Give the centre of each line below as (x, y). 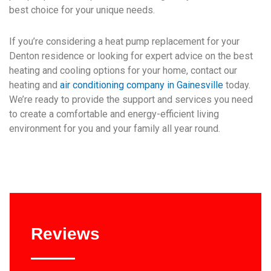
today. (237, 85)
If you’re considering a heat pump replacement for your (124, 42)
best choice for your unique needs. (82, 10)
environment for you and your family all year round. (115, 129)
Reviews (65, 234)
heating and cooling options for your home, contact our (123, 71)
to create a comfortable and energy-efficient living (114, 114)
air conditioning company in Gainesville (142, 85)
